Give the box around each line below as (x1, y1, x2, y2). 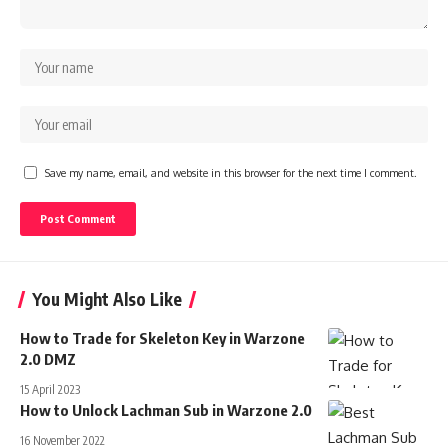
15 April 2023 (20, 381, 80, 397)
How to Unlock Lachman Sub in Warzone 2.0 (20, 400, 312, 419)
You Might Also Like (32, 287, 182, 310)
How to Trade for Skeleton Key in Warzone (20, 328, 305, 347)
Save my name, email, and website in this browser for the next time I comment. (45, 165, 417, 179)
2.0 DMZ (20, 349, 76, 368)
